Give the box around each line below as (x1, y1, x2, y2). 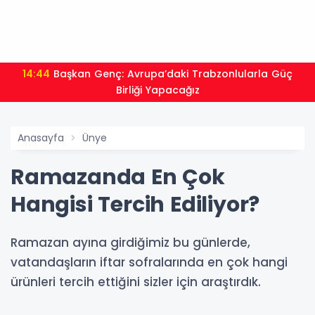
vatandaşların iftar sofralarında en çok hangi (11, 254, 288, 271)
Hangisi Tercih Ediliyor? (11, 190, 260, 219)
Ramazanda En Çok (11, 162, 225, 192)
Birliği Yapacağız (115, 83, 200, 97)
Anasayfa (18, 131, 64, 145)
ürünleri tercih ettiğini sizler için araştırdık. (11, 274, 261, 290)
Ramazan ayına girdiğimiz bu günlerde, (11, 234, 250, 251)
